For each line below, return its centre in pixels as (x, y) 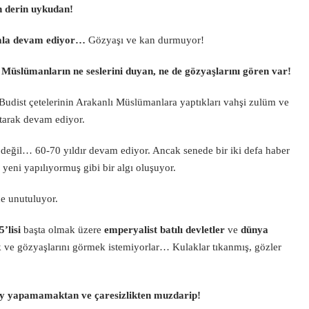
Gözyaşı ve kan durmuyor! (145, 40)
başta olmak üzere (62, 230)
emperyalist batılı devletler (165, 230)
